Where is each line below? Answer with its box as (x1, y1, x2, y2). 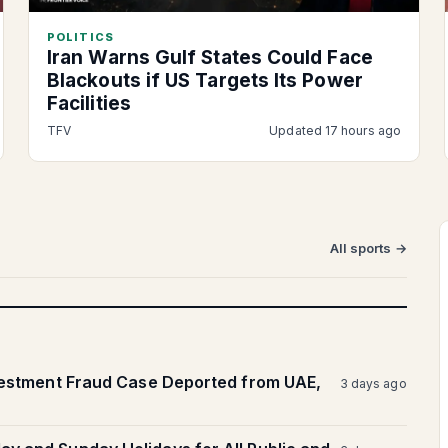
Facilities (47, 92, 131, 116)
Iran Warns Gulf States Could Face (47, 46, 373, 70)
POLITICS (47, 30, 114, 45)
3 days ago (339, 376, 407, 392)
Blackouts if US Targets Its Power (47, 69, 363, 93)
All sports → (329, 240, 407, 257)
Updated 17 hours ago (269, 123, 401, 139)
